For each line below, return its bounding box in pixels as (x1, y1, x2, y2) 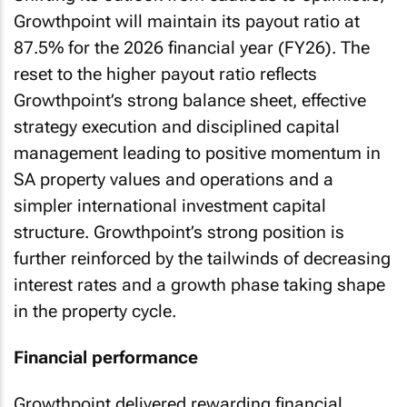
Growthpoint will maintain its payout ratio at (14, 11, 360, 32)
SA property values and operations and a (14, 169, 333, 190)
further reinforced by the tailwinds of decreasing (14, 248, 391, 269)
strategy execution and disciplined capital (14, 116, 340, 137)
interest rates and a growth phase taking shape (14, 274, 385, 295)
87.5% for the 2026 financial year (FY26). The (14, 37, 370, 58)
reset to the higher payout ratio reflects (14, 64, 317, 84)
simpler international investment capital (14, 195, 326, 216)
